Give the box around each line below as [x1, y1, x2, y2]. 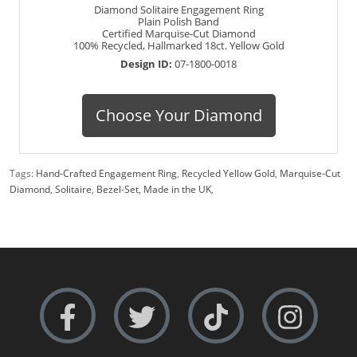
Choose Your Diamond [95, 104, 262, 127]
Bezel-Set [96, 182, 139, 197]
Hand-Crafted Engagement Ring [36, 167, 177, 181]
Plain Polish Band [138, 14, 219, 29]
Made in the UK [143, 182, 211, 197]
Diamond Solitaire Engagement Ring [93, 2, 264, 18]
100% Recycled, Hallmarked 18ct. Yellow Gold [73, 38, 284, 53]
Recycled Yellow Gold [182, 167, 275, 181]
